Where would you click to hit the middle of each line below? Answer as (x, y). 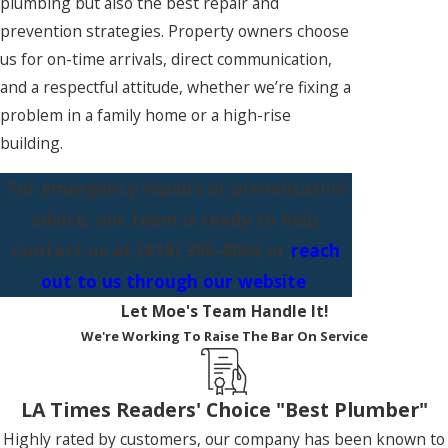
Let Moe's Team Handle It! (224, 310)
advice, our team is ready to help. (176, 218)
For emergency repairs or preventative (176, 187)
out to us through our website (173, 280)
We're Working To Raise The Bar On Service (224, 335)
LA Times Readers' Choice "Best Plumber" (224, 409)
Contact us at (74, 249)
